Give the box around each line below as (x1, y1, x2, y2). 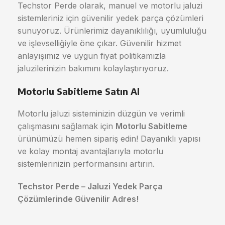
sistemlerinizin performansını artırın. (18, 159, 155, 169)
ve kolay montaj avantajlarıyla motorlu (18, 146, 163, 156)
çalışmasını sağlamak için (18, 121, 116, 131)
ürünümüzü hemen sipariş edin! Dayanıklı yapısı (18, 134, 200, 144)
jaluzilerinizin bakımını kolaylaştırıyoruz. (18, 63, 169, 73)
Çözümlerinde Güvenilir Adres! (18, 194, 139, 204)
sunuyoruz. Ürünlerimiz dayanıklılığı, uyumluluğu (18, 26, 206, 36)
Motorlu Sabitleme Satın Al (18, 85, 140, 97)
